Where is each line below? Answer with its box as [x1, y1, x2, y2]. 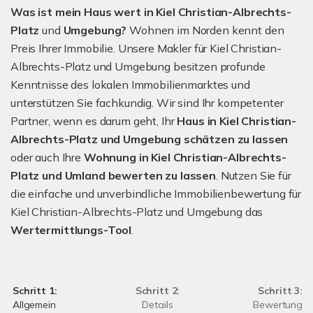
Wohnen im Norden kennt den [126, 22, 284, 37]
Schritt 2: [135, 284, 180, 297]
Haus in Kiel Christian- [177, 113, 296, 128]
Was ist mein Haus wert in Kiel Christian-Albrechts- [10, 4, 291, 19]
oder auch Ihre [10, 150, 84, 164]
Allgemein [13, 298, 56, 311]
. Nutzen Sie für [215, 168, 291, 182]
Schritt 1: [13, 284, 57, 297]
